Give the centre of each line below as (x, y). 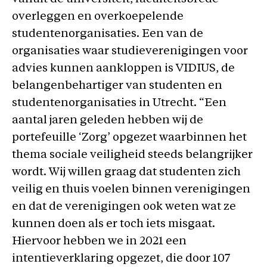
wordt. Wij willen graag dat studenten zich (126, 173)
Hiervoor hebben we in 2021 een (99, 242)
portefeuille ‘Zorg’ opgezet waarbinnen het (129, 138)
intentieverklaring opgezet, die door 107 (121, 259)
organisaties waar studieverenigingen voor (130, 52)
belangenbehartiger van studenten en (117, 86)
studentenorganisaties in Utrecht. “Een (119, 103)
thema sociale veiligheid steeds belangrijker (132, 155)
